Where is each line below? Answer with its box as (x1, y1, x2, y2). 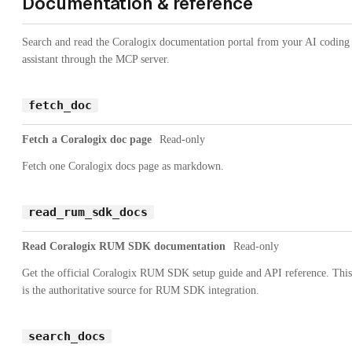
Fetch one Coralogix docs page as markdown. (22, 159, 224, 172)
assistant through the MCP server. (22, 53, 170, 65)
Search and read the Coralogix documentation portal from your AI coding (22, 35, 350, 48)
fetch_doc (28, 97, 92, 112)
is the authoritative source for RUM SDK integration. (22, 284, 259, 296)
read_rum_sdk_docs (28, 204, 148, 219)
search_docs (28, 328, 106, 343)
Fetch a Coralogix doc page (22, 133, 152, 145)
